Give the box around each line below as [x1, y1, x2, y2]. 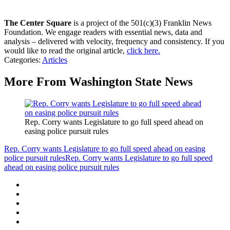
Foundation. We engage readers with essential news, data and [4, 28, 202, 37]
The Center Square [4, 18, 71, 28]
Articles [42, 55, 67, 65]
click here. [127, 46, 160, 55]
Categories [4, 55, 39, 65]
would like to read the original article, [4, 46, 127, 55]
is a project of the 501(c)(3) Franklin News [71, 18, 212, 28]
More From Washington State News [4, 75, 193, 89]
